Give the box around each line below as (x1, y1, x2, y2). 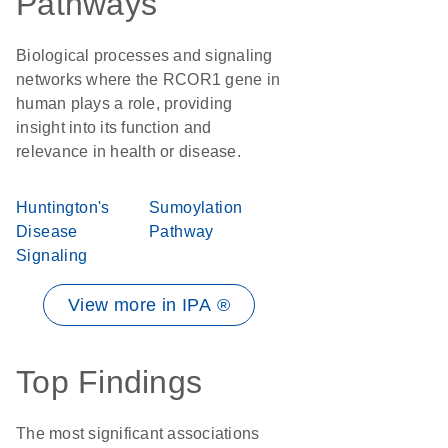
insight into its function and (16, 119, 212, 136)
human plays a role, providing (16, 95, 233, 112)
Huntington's (16, 199, 110, 216)
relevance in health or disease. (16, 143, 241, 160)
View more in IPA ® (67, 295, 231, 315)
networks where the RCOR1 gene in (16, 71, 280, 88)
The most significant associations (16, 425, 260, 442)
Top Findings (16, 364, 202, 400)
